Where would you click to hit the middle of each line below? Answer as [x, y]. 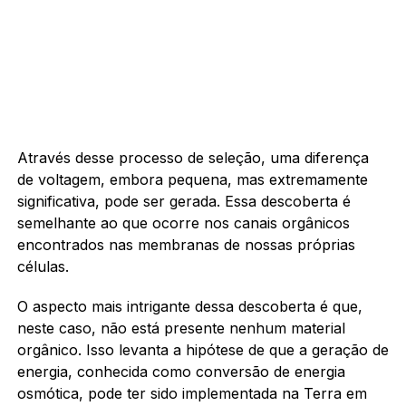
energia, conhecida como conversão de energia [181, 371]
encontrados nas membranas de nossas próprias [186, 244]
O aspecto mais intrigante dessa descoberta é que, [189, 306]
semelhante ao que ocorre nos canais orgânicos [183, 222]
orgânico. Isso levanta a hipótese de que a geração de [203, 349]
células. [43, 266]
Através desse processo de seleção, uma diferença [193, 157]
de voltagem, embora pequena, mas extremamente [192, 179]
